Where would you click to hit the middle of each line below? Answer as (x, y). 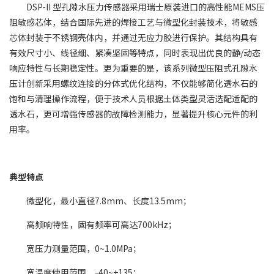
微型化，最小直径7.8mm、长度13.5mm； (109, 201)
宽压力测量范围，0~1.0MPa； (84, 248)
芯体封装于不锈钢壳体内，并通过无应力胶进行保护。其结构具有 (133, 37)
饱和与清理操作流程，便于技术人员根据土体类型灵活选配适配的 (133, 98)
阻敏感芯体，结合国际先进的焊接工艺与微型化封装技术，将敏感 (133, 22)
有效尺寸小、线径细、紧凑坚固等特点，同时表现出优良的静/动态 (135, 53)
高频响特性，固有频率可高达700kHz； (102, 224)
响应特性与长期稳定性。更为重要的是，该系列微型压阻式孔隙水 (133, 68)
